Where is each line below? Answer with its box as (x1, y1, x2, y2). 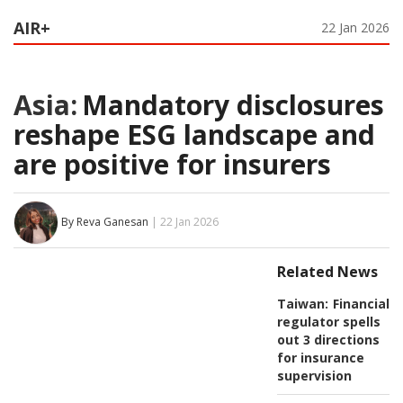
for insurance (276, 348, 364, 366)
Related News (276, 261, 378, 282)
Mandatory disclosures (82, 85, 384, 123)
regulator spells (276, 312, 381, 330)
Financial (332, 294, 390, 312)
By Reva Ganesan (61, 213, 148, 229)
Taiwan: (276, 294, 328, 312)
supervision (276, 366, 352, 384)
